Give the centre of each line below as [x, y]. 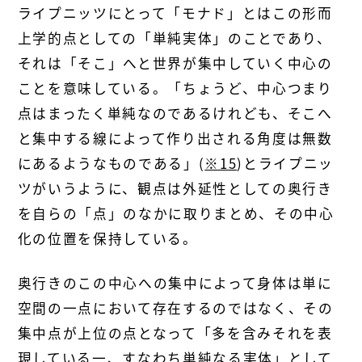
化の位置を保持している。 [107, 239]
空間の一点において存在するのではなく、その [175, 307]
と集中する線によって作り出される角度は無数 [175, 139]
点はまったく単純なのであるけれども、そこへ [175, 114]
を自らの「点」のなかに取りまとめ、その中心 [176, 214]
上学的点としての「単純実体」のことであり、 [175, 38]
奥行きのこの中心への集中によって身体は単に [175, 282]
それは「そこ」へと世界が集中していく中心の [175, 63]
